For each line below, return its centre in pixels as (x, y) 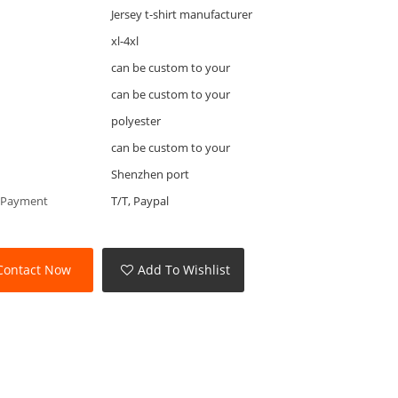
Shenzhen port (150, 174)
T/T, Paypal (139, 200)
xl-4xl (124, 40)
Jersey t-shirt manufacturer (181, 14)
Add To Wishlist (184, 270)
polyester (135, 120)
